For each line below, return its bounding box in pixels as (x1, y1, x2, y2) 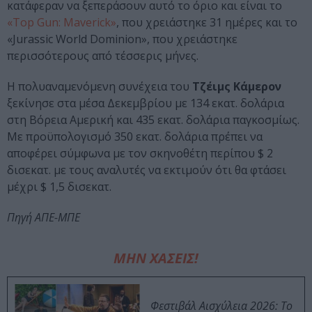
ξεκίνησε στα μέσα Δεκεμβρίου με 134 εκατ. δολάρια (7, 95, 284, 111)
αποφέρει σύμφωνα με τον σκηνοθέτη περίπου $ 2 (7, 146, 273, 162)
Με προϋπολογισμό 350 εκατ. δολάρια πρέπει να (7, 129, 263, 145)
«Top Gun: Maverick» (7, 15, 116, 31)
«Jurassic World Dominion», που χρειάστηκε (7, 31, 237, 47)
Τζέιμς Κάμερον (189, 79, 281, 95)
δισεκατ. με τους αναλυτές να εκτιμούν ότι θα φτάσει (7, 162, 286, 178)
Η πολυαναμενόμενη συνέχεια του (7, 79, 189, 95)
